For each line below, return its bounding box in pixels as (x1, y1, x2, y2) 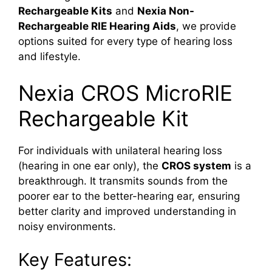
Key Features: (18, 249, 132, 271)
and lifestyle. (18, 50, 81, 63)
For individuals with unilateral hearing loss (18, 144, 222, 157)
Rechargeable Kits (18, 5, 112, 18)
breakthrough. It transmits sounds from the (18, 174, 228, 187)
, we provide (176, 20, 236, 33)
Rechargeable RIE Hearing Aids (18, 20, 176, 33)
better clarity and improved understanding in (18, 205, 236, 217)
